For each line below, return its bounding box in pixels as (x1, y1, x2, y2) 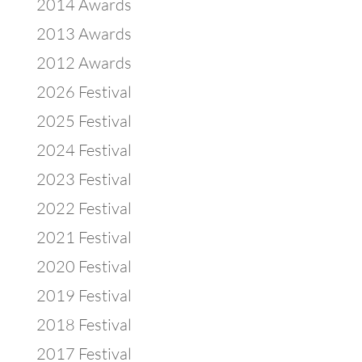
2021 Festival (36, 227, 132, 248)
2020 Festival (36, 256, 132, 277)
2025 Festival (36, 111, 132, 132)
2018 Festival (36, 314, 132, 335)
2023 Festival (36, 169, 132, 190)
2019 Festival (36, 285, 132, 306)
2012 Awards (36, 53, 132, 74)
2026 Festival (36, 82, 132, 103)
